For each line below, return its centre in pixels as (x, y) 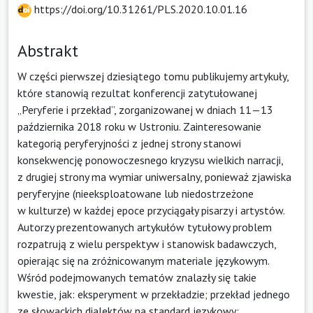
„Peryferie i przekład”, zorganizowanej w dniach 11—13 (145, 109)
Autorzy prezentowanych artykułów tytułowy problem (145, 227)
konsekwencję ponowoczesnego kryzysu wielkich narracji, (150, 160)
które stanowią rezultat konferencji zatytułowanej (137, 93)
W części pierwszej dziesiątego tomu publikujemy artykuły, (153, 76)
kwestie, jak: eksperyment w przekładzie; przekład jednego (154, 294)
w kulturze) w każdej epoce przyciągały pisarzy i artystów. (151, 210)
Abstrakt (48, 50)
